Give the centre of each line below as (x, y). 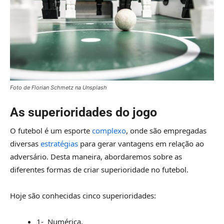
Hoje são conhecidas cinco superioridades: (83, 196)
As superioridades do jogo (83, 112)
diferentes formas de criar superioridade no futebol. (99, 170)
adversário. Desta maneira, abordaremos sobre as (96, 157)
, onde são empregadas (166, 131)
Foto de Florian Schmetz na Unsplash (58, 88)
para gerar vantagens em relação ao (141, 144)
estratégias (59, 144)
